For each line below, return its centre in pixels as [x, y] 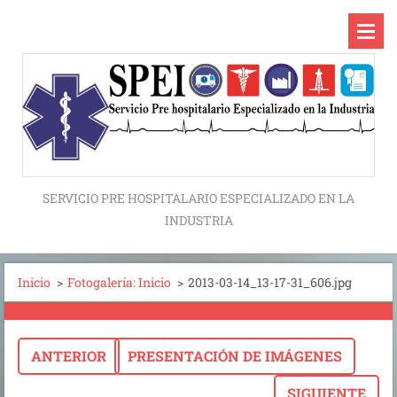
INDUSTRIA [198, 220]
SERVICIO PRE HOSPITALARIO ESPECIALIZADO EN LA [198, 198]
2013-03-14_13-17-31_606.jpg [270, 282]
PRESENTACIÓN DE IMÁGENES [234, 355]
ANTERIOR [69, 355]
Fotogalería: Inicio [119, 282]
